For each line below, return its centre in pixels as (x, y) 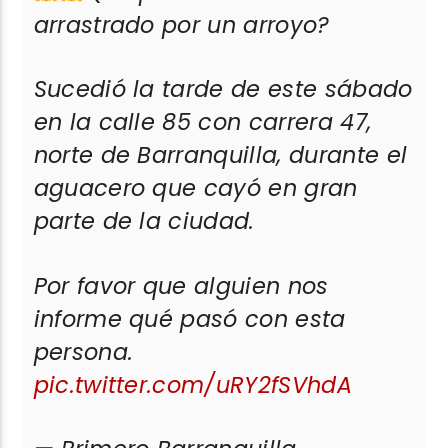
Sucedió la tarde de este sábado (223, 89)
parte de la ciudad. (144, 221)
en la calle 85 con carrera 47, (202, 122)
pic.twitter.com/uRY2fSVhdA (192, 384)
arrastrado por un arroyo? (181, 24)
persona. (83, 351)
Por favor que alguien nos (181, 285)
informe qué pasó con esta (189, 318)
